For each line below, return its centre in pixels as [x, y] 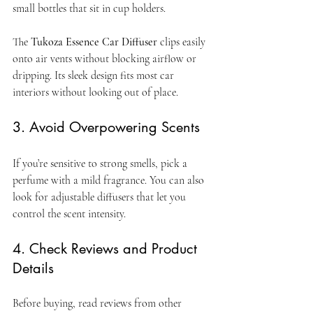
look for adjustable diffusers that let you [101, 197]
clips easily [183, 42]
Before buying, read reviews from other [99, 303]
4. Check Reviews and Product [107, 248]
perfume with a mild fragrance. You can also [110, 180]
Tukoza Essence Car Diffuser [94, 42]
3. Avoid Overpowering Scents [106, 127]
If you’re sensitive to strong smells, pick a [101, 163]
